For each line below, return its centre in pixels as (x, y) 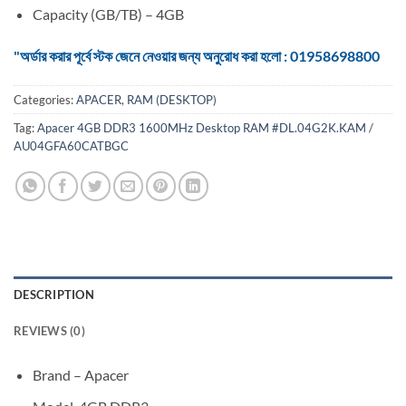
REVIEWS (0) (49, 331)
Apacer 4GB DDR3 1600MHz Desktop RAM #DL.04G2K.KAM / (205, 128)
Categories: (45, 100)
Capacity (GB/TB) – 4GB (108, 14)
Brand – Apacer (80, 375)
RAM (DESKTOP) (172, 100)
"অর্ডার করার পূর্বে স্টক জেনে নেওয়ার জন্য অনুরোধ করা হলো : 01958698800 (197, 55)
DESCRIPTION (54, 295)
